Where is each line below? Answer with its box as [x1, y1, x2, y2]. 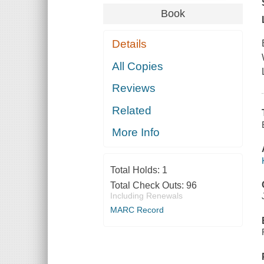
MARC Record [110, 205, 164, 215]
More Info [112, 126, 160, 139]
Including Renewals [110, 191, 183, 201]
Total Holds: [110, 165, 162, 176]
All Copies [112, 60, 164, 72]
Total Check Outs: [110, 180, 186, 191]
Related [112, 104, 152, 117]
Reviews [112, 82, 156, 95]
